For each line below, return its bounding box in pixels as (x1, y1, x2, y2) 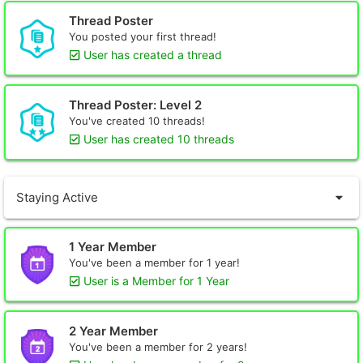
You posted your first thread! (69, 30, 216, 44)
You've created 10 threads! (69, 113, 205, 127)
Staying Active (16, 189, 98, 205)
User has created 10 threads (83, 131, 234, 146)
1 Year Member (69, 239, 156, 255)
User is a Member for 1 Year (83, 274, 229, 288)
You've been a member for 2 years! (69, 340, 247, 353)
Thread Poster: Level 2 (69, 96, 202, 113)
